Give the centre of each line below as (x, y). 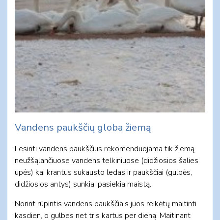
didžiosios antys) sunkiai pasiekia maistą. (83, 184)
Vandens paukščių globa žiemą (83, 127)
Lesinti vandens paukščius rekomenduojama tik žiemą (105, 149)
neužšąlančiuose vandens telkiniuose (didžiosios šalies (107, 160)
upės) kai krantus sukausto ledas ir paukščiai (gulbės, (103, 172)
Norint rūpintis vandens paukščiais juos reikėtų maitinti (106, 204)
